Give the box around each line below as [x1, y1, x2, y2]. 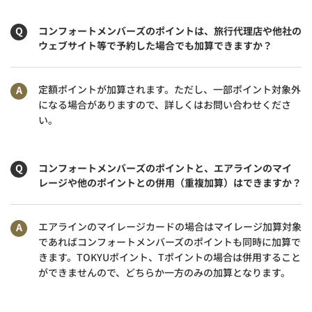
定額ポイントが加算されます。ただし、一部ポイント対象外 [38, 81, 301, 96]
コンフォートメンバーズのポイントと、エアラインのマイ [38, 160, 292, 175]
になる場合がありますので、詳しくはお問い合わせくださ [38, 97, 291, 111]
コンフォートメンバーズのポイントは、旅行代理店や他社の [38, 23, 302, 38]
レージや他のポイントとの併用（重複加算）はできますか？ [38, 175, 302, 189]
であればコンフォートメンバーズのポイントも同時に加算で [38, 234, 301, 249]
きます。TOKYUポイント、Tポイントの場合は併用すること [38, 249, 301, 264]
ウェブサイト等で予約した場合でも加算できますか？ [38, 38, 272, 52]
